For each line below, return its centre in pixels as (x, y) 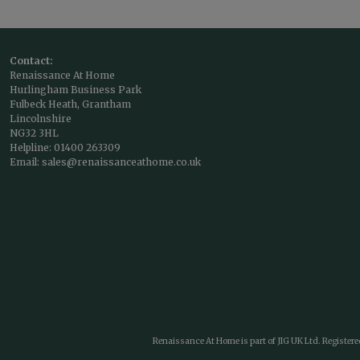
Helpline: (32, 147)
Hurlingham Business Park (76, 89)
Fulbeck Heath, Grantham (70, 104)
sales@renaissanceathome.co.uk (121, 162)
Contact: (31, 60)
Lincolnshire (41, 118)
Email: (26, 162)
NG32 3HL (34, 133)
